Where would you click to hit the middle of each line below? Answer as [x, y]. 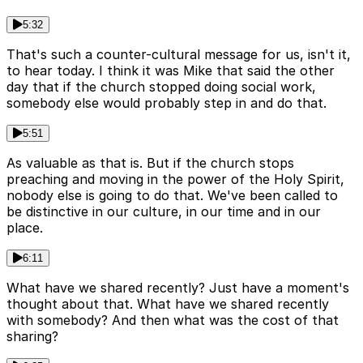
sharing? [32, 337]
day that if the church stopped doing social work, [161, 87]
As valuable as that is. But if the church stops [150, 163]
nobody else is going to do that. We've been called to [172, 196]
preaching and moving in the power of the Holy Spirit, [175, 179]
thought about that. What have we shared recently [168, 304]
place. [25, 228]
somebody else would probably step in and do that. [167, 103]
